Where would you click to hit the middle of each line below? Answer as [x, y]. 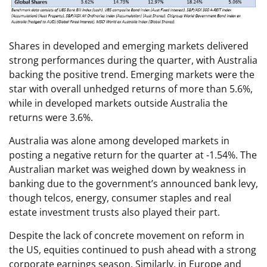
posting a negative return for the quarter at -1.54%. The [133, 155]
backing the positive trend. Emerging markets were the [132, 74]
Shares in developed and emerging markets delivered [129, 46]
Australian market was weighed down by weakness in [128, 169]
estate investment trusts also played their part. [114, 212]
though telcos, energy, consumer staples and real [120, 198]
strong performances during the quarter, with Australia [133, 60]
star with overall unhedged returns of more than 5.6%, [131, 89]
